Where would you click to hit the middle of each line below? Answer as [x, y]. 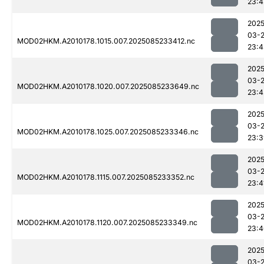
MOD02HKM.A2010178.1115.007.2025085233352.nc [106, 177]
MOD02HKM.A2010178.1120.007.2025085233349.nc [107, 223]
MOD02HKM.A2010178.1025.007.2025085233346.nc [108, 132]
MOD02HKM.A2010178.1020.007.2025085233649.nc [108, 87]
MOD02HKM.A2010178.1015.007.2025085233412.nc [106, 41]
